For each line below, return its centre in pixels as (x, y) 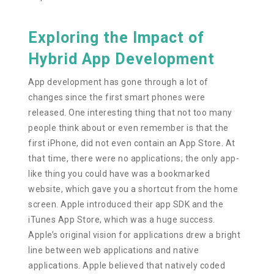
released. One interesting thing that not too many (130, 112)
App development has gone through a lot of (118, 82)
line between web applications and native (114, 250)
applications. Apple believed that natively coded (127, 265)
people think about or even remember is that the (128, 128)
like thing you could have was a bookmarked (119, 173)
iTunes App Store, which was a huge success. (122, 219)
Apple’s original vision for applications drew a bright (135, 235)
